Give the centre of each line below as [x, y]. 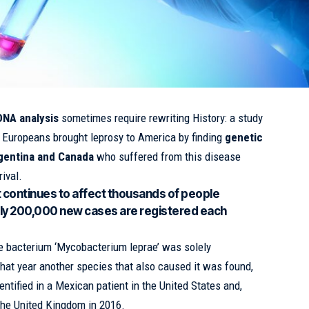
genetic [244, 138]
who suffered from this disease [168, 157]
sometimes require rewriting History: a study [161, 118]
